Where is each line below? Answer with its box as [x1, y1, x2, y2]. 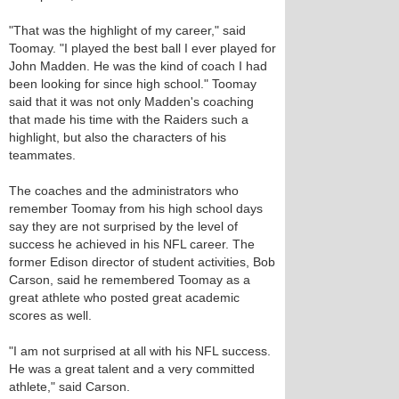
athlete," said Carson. [9, 379, 130, 394]
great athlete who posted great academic [9, 290, 240, 305]
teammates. [9, 148, 76, 162]
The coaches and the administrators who [9, 183, 239, 198]
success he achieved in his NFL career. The [9, 237, 255, 251]
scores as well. [9, 308, 92, 322]
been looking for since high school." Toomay [9, 77, 256, 91]
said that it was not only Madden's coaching [9, 94, 254, 109]
